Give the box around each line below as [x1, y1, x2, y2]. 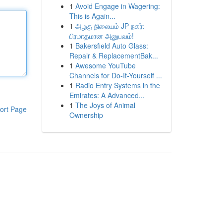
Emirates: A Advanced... [69, 90, 145, 100]
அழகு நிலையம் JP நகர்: [75, 21, 145, 31]
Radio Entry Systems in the [75, 80, 160, 90]
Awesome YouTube [75, 60, 136, 70]
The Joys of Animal [75, 100, 135, 110]
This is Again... [69, 11, 115, 21]
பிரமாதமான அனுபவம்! [69, 31, 134, 41]
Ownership [69, 110, 103, 120]
